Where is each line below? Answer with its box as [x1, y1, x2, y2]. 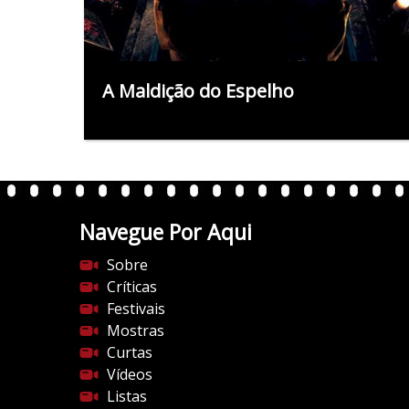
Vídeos [107, 363, 152, 384]
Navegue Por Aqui [79, 216, 252, 246]
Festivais [107, 298, 165, 319]
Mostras [107, 320, 164, 341]
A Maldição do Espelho [102, 78, 294, 103]
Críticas [107, 276, 157, 297]
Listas [107, 385, 147, 406]
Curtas [107, 341, 152, 362]
